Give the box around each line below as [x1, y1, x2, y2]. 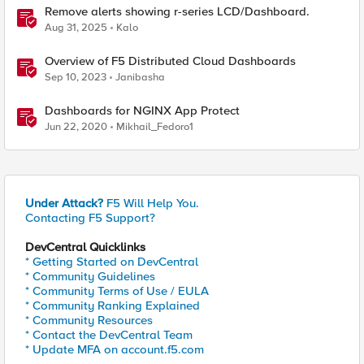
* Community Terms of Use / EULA [25, 284, 209, 298]
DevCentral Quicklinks [25, 240, 145, 254]
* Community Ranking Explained [25, 298, 200, 313]
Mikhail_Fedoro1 [116, 120, 193, 133]
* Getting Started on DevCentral [25, 254, 198, 269]
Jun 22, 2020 [45, 120, 107, 133]
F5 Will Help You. [103, 196, 199, 210]
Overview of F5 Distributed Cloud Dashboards [45, 54, 296, 68]
